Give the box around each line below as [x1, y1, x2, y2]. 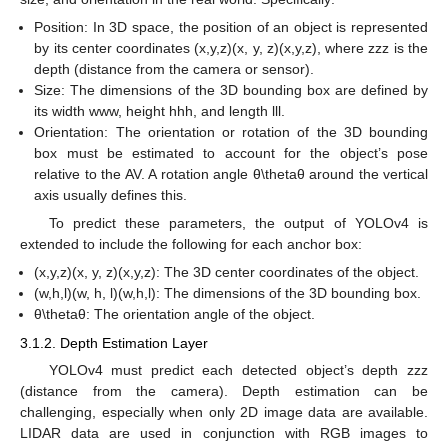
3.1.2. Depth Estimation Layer [20, 334, 208, 351]
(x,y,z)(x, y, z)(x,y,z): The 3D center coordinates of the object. [34, 264, 420, 281]
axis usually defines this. [34, 187, 188, 204]
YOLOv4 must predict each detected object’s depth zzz [48, 361, 428, 378]
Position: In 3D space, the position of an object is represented [34, 19, 428, 36]
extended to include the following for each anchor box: [20, 236, 362, 253]
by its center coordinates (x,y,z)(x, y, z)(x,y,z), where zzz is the [34, 40, 428, 57]
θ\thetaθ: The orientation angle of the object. [34, 306, 316, 323]
